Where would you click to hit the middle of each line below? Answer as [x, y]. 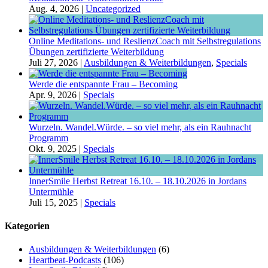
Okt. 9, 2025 [53, 148]
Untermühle [51, 191]
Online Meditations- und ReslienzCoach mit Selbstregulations [145, 41]
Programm [48, 138]
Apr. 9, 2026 [53, 95]
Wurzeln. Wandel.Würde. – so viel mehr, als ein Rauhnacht [140, 127]
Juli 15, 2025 [53, 202]
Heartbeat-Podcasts [65, 260]
